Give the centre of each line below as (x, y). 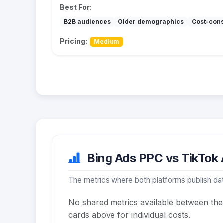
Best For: (76, 7)
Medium (106, 41)
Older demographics (151, 21)
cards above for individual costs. (129, 214)
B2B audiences (87, 21)
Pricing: (73, 41)
